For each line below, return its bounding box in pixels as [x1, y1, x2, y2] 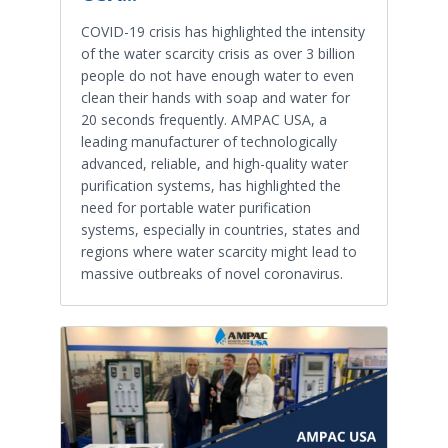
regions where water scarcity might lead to [81, 242, 357, 262]
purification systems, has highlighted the [81, 176, 341, 196]
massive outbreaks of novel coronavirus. [81, 264, 343, 284]
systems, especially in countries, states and [81, 220, 360, 240]
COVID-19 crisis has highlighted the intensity [81, 22, 365, 42]
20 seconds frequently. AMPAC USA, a [81, 110, 327, 130]
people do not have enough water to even [81, 66, 354, 86]
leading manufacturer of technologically [81, 132, 337, 152]
